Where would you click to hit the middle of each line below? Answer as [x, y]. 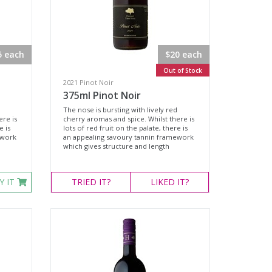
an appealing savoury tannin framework [129, 137]
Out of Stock [182, 70]
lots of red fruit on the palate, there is [126, 128]
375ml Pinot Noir [102, 95]
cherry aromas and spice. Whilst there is [129, 119]
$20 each [183, 54]
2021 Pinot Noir [89, 82]
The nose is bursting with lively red [121, 110]
